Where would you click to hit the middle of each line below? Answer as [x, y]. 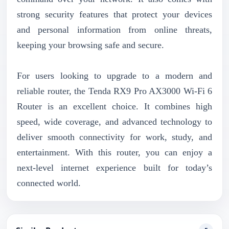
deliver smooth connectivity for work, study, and [114, 137]
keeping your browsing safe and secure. [90, 45]
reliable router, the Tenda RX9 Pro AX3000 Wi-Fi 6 [114, 91]
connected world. [49, 183]
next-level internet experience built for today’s [114, 167]
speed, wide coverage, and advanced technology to [114, 121]
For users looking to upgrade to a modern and [114, 75]
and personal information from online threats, [114, 29]
